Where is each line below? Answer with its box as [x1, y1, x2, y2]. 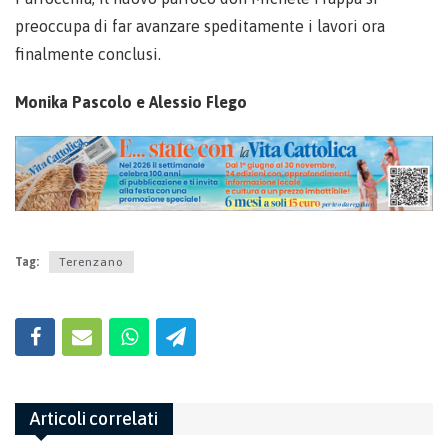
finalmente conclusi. [15, 45, 161, 64]
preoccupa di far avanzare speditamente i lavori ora [15, 17, 385, 36]
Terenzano [59, 255, 124, 269]
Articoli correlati [30, 408, 158, 429]
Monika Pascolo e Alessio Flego [15, 93, 247, 112]
